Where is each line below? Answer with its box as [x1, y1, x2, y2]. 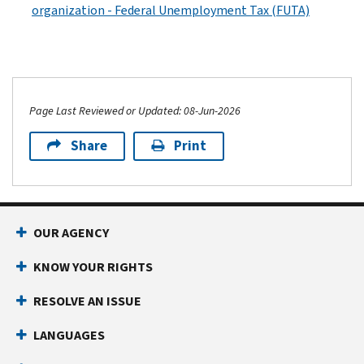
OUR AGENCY [33, 223, 109, 241]
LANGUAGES [33, 326, 105, 344]
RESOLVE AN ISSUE [33, 292, 141, 310]
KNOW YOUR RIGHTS [33, 258, 153, 275]
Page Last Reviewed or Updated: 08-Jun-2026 [29, 102, 240, 119]
